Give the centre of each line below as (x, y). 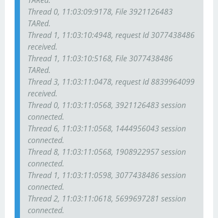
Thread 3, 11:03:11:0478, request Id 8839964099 (111, 82)
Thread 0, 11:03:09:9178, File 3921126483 (100, 12)
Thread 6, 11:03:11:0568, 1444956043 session (107, 129)
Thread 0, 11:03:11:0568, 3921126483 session (107, 105)
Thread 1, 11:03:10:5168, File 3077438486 (100, 59)
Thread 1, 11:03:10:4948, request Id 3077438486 (111, 35)
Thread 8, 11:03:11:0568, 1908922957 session (107, 152)
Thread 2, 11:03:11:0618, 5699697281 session (107, 199)
